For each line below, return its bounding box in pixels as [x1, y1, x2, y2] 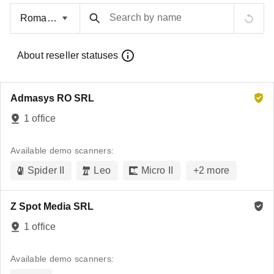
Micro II [141, 165, 173, 176]
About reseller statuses [17, 50, 119, 61]
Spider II [28, 165, 65, 176]
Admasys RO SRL [10, 93, 94, 103]
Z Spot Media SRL [10, 201, 94, 212]
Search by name [109, 12, 182, 23]
